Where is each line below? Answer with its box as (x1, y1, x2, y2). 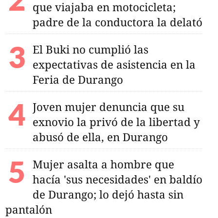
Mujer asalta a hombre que (32, 156, 174, 172)
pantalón (5, 201, 52, 217)
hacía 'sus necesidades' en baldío (32, 171, 202, 187)
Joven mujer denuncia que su (32, 99, 184, 114)
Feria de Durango (32, 72, 123, 87)
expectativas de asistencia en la (32, 56, 196, 72)
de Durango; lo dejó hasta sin (32, 186, 183, 202)
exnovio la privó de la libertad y (32, 114, 200, 129)
